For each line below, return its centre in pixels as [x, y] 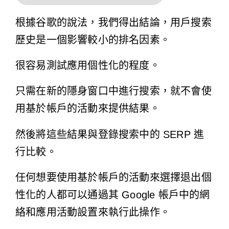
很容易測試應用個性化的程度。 [88, 66]
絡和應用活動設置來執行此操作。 [93, 212]
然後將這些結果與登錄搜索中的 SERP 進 [110, 134]
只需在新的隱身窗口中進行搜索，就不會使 [113, 91]
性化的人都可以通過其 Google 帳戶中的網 [113, 195]
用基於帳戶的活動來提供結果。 [88, 109]
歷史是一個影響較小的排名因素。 [93, 40]
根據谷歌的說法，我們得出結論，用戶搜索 [113, 22]
